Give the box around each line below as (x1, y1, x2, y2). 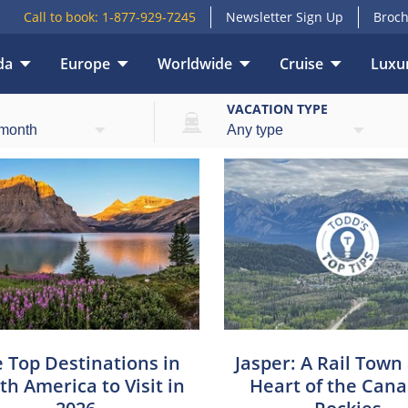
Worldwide (158, 54, 232, 75)
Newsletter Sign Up (226, 8, 343, 26)
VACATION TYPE (227, 100, 328, 118)
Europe (60, 54, 110, 75)
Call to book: (24, 8, 102, 26)
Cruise (280, 54, 323, 75)
